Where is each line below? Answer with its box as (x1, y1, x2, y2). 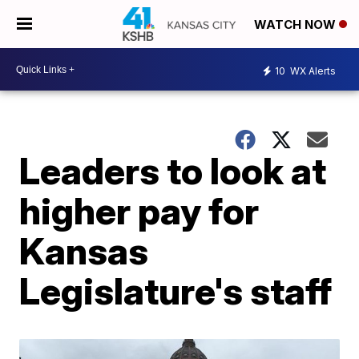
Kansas (19, 228, 149, 273)
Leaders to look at (19, 148, 327, 193)
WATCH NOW (254, 17, 339, 33)
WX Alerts (288, 64, 336, 77)
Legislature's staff (19, 268, 333, 313)
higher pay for (19, 188, 260, 233)
